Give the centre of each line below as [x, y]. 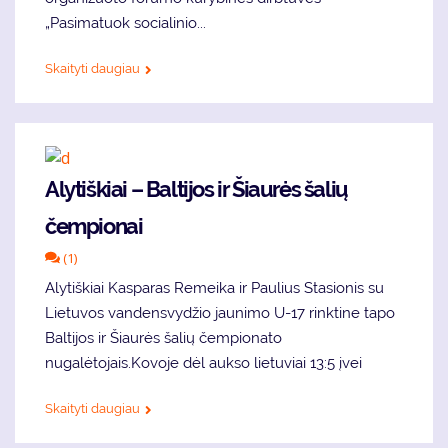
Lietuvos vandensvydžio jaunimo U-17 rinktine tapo [220, 312]
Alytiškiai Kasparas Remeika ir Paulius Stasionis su [214, 287]
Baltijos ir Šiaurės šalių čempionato [163, 337]
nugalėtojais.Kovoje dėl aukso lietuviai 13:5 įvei [203, 362]
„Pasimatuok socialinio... [125, 22]
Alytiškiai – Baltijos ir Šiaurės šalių [196, 188]
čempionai [94, 225]
